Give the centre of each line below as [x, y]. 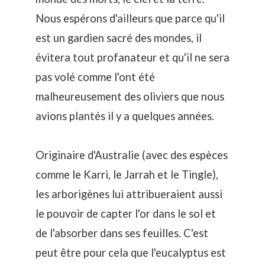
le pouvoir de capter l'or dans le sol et [126, 214]
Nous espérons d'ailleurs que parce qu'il [130, 19]
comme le [59, 175]
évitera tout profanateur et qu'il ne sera [132, 58]
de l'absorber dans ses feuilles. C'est [122, 233]
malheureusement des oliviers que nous [130, 97]
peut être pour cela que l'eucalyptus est [131, 253]
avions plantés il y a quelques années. [125, 116]
